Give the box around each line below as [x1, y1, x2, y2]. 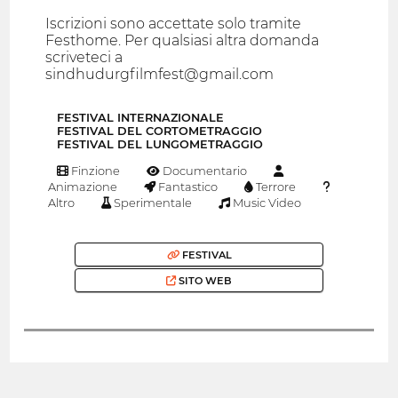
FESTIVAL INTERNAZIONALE [57, 111, 224, 125]
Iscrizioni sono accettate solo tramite [45, 15, 302, 33]
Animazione [45, 179, 118, 195]
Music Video [230, 195, 302, 211]
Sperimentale [111, 195, 193, 211]
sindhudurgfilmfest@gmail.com [45, 66, 275, 84]
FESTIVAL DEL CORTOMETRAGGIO [57, 124, 262, 139]
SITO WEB [176, 274, 232, 287]
